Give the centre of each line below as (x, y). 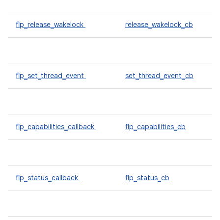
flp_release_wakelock (51, 25)
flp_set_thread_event (51, 76)
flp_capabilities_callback (56, 127)
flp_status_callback (48, 178)
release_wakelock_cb (159, 25)
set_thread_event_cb (159, 76)
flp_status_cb (147, 178)
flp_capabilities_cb (155, 127)
